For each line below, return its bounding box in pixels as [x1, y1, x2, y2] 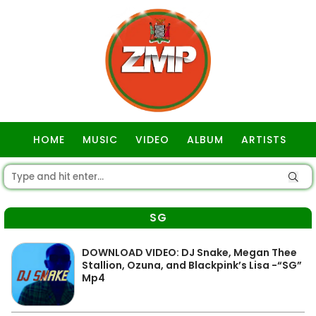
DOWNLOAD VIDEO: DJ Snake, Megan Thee [82, 245, 297, 260]
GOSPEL [139, 168, 181, 182]
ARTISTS [241, 133, 286, 147]
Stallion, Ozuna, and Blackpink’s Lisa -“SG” [82, 258, 302, 272]
